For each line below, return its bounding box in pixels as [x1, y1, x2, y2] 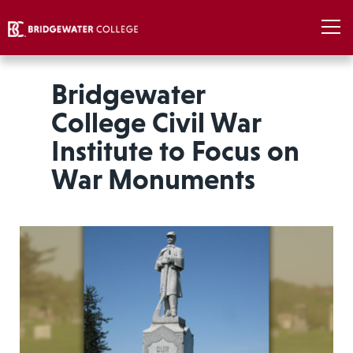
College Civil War [50, 106, 261, 139]
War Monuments [50, 163, 255, 195]
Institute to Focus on [50, 135, 299, 167]
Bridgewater [50, 78, 205, 110]
